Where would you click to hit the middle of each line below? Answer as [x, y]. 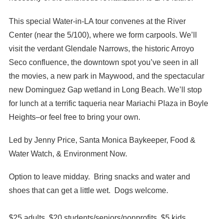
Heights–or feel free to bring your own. [74, 117]
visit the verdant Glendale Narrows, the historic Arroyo [101, 48]
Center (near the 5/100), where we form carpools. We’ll [103, 35]
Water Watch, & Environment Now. [69, 153]
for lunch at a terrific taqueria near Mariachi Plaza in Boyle [108, 103]
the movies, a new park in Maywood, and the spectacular [106, 76]
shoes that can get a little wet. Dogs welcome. [88, 190]
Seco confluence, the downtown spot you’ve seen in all [103, 62]
